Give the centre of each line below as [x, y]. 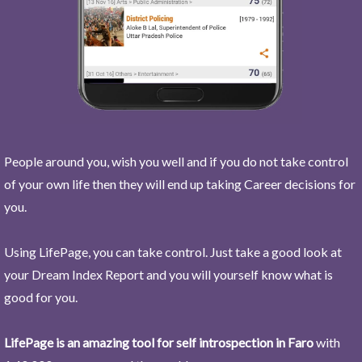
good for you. [41, 297]
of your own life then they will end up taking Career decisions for [180, 183]
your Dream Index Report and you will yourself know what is [168, 274]
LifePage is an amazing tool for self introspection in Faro [159, 342]
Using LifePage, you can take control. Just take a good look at [173, 251]
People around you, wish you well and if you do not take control [176, 161]
